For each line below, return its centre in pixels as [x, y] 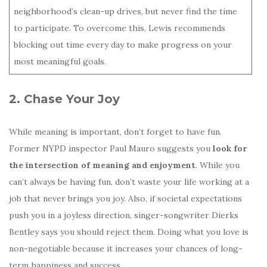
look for [230, 148]
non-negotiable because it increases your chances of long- [126, 248]
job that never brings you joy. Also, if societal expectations [125, 198]
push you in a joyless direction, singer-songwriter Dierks [124, 215]
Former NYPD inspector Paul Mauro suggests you [111, 148]
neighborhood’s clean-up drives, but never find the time [125, 11]
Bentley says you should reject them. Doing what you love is [129, 232]
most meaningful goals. [60, 61]
